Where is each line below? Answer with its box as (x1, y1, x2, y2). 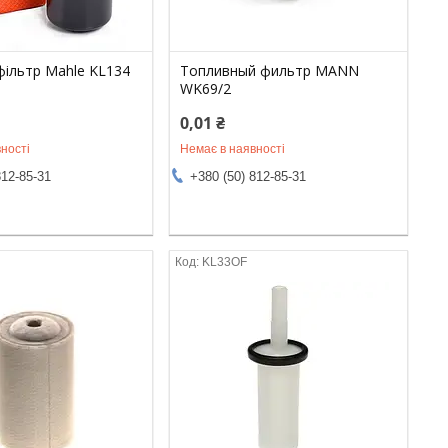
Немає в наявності (180, 141, 286, 156)
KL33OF (202, 254, 248, 269)
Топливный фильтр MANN (180, 60, 360, 80)
